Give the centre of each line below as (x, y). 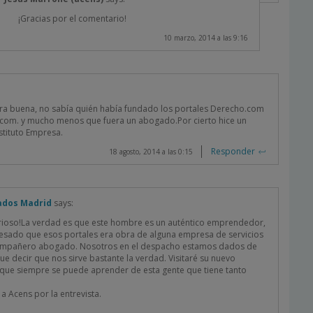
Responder (233, 151)
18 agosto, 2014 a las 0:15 (151, 152)
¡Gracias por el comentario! (72, 19)
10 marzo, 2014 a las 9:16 (206, 38)
